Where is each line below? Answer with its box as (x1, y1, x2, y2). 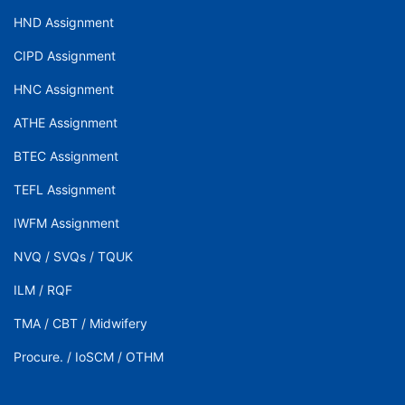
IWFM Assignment (14, 215, 119, 231)
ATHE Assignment (14, 115, 118, 131)
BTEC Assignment (14, 148, 118, 165)
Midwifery (89, 316, 147, 332)
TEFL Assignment (14, 182, 116, 198)
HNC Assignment (14, 81, 114, 98)
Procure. (14, 349, 63, 365)
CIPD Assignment (14, 48, 116, 64)
